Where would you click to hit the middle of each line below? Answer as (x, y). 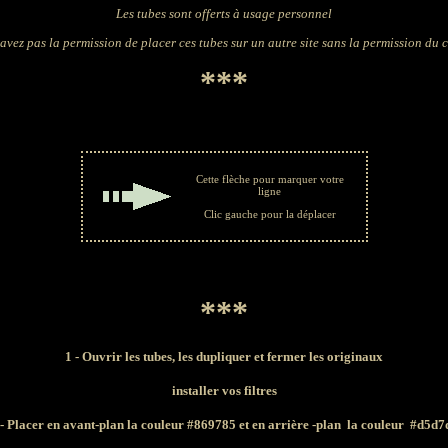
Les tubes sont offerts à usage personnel (224, 13)
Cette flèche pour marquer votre (269, 179)
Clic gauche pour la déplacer (269, 214)
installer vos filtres (224, 390)
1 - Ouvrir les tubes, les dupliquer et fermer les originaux (224, 356)
